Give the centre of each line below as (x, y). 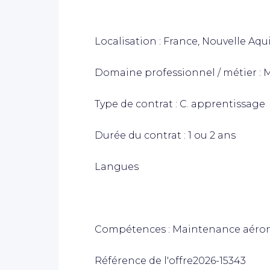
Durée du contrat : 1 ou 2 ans (165, 135)
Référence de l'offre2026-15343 (170, 260)
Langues (117, 166)
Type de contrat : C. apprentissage (180, 104)
